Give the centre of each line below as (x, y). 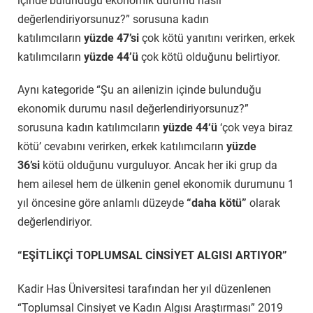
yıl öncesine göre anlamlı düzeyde (102, 203)
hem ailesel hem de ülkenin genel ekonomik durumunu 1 (156, 184)
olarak (263, 203)
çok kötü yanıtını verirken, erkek (218, 38)
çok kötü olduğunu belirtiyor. (209, 57)
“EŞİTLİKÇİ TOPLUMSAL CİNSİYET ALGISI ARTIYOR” (152, 255)
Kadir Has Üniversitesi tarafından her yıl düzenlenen (144, 289)
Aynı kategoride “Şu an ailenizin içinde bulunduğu (139, 90)
